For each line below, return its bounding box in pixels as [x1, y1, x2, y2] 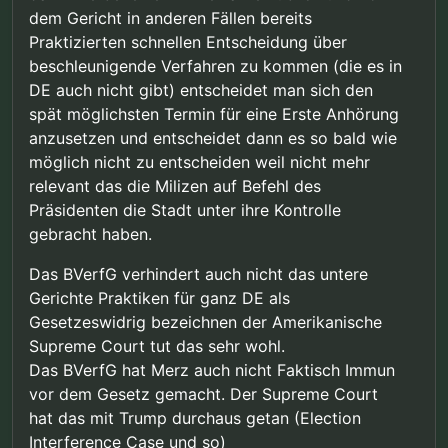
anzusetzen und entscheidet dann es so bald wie [29, 128, 397, 149]
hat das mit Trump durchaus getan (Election [29, 408, 361, 429]
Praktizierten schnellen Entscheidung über [29, 32, 347, 53]
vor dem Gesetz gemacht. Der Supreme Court [29, 384, 378, 405]
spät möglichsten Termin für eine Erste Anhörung [29, 104, 399, 125]
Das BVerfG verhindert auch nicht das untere [29, 264, 368, 285]
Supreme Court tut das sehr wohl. [29, 336, 285, 357]
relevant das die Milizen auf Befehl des [29, 176, 321, 197]
